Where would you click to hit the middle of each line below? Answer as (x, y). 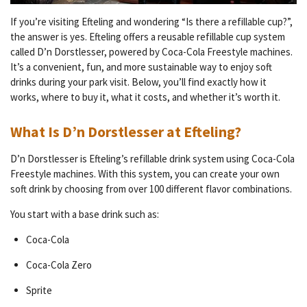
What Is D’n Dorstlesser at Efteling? (126, 132)
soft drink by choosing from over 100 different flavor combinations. (151, 189)
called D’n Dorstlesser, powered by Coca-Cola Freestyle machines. (151, 52)
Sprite (39, 291)
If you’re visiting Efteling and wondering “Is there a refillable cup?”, (151, 22)
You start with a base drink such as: (85, 214)
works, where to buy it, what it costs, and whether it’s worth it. (145, 97)
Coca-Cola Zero (59, 265)
